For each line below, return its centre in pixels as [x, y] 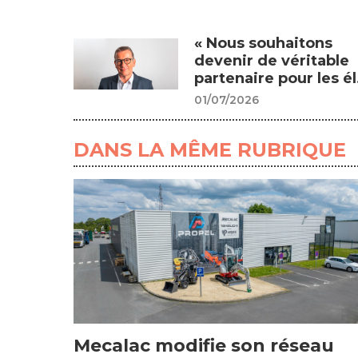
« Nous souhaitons [263, 43]
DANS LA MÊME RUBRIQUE [210, 149]
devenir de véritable [271, 60]
